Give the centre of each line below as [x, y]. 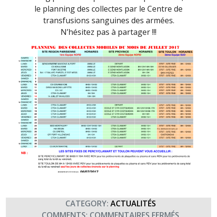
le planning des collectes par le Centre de [108, 9]
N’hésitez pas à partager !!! [108, 32]
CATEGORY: [86, 203]
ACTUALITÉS [133, 203]
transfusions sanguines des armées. [108, 21]
